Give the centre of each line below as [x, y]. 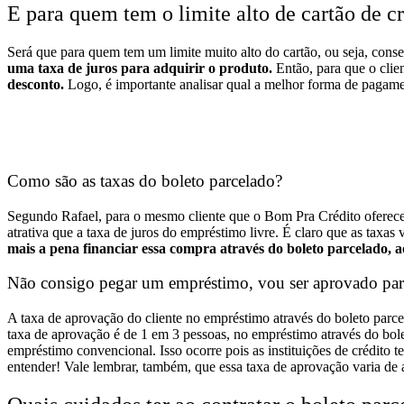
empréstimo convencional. [82, 351]
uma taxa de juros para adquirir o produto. [140, 69]
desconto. [37, 85]
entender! [36, 367]
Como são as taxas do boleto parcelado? [145, 180]
